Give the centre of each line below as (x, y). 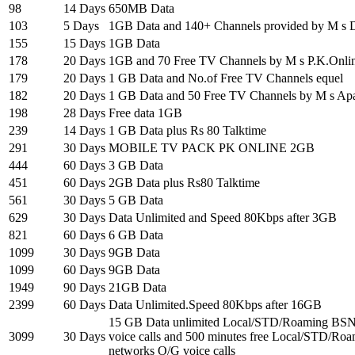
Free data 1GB (145, 113)
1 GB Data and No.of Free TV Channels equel (226, 78)
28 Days (84, 113)
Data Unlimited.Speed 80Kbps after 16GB (215, 305)
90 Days (84, 288)
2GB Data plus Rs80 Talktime (184, 183)
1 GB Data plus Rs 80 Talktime (187, 131)
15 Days (84, 44)
